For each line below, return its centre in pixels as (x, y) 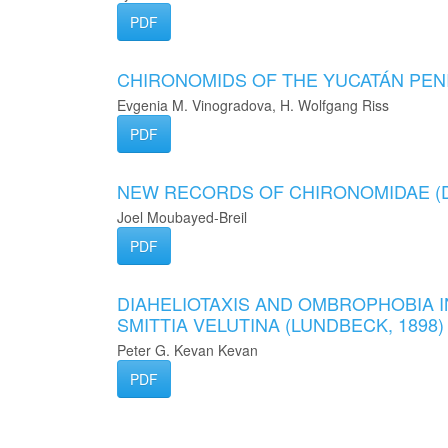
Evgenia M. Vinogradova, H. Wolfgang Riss (253, 105)
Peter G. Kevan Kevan (187, 350)
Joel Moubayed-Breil (182, 217)
